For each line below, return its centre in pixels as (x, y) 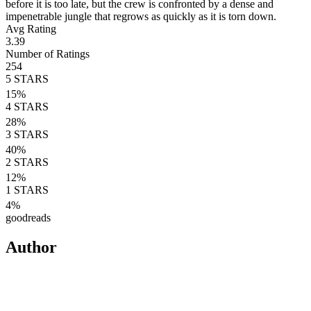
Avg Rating (31, 28)
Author (31, 247)
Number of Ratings (48, 53)
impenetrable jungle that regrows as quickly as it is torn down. (141, 16)
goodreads (28, 217)
